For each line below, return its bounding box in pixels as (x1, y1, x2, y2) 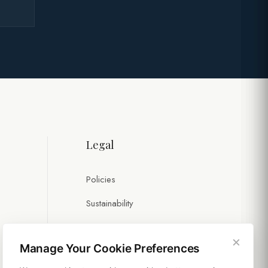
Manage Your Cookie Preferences (20, 242, 199, 255)
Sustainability (86, 197, 133, 211)
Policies (86, 173, 115, 187)
